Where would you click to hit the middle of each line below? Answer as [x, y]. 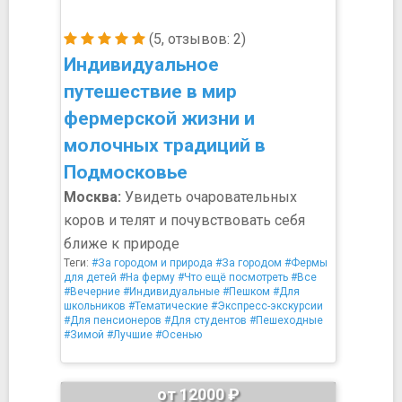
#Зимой [84, 335]
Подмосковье [126, 172]
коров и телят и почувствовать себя [184, 220]
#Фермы [306, 263]
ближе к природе [122, 244]
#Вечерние [92, 292]
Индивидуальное [141, 65]
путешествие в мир [150, 92]
